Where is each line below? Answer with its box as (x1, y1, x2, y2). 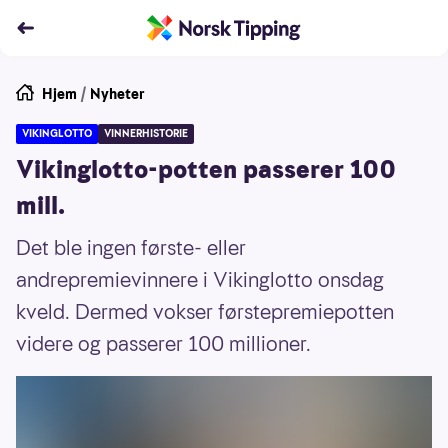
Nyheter (90, 84, 145, 104)
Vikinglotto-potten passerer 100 (16, 153, 397, 187)
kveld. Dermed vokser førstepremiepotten (16, 298, 394, 326)
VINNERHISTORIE (104, 126, 188, 141)
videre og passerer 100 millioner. (16, 330, 311, 358)
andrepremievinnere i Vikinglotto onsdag (16, 266, 384, 294)
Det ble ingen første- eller (16, 234, 246, 262)
